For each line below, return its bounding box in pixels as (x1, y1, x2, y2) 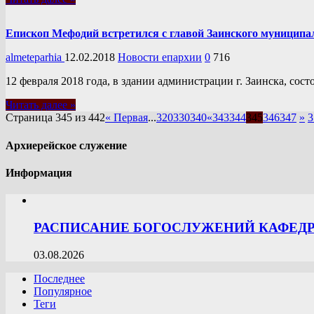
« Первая (105, 111, 148, 124)
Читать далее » (6, 99, 76, 111)
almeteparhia (6, 51, 64, 64)
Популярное (34, 285, 92, 297)
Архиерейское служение (6, 139, 127, 151)
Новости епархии (118, 51, 202, 64)
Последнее (34, 272, 85, 285)
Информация (6, 166, 72, 179)
